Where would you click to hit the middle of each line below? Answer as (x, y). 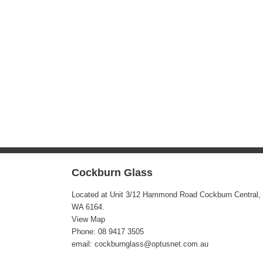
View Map (88, 220)
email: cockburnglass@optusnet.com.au (140, 244)
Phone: (85, 232)
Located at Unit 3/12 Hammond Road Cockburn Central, (166, 195)
